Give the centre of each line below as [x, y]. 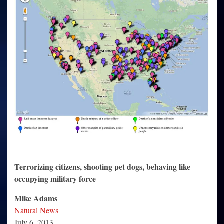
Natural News [36, 210]
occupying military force [55, 179]
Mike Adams [36, 198]
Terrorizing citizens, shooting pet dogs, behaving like [102, 167]
